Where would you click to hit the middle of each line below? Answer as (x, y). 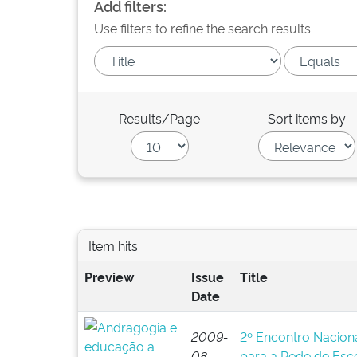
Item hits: (114, 245)
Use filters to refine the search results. (204, 28)
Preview (109, 277)
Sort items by (307, 118)
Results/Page (160, 118)
